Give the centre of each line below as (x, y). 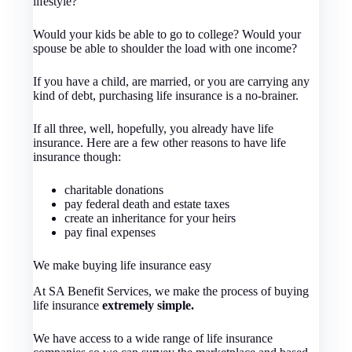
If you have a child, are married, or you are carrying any (172, 81)
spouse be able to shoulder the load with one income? (165, 48)
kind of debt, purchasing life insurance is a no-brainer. (166, 95)
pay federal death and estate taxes (147, 203)
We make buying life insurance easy (123, 265)
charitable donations (114, 189)
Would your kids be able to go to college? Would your (167, 34)
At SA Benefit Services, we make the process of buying (171, 291)
